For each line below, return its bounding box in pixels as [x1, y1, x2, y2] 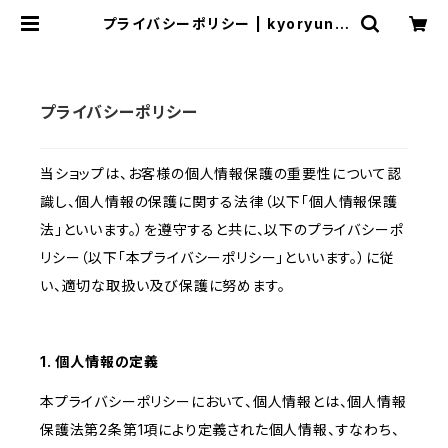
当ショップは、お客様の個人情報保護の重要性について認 [40, 165, 402, 183]
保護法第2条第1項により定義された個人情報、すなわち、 [40, 421, 400, 439]
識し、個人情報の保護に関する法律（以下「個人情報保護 [40, 193, 398, 211]
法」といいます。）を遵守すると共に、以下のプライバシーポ [40, 221, 404, 239]
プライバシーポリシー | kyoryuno [102, 15, 346, 32]
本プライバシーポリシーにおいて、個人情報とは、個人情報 [40, 393, 407, 411]
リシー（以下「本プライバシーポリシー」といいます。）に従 [40, 249, 395, 267]
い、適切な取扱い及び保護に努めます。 [40, 277, 286, 295]
